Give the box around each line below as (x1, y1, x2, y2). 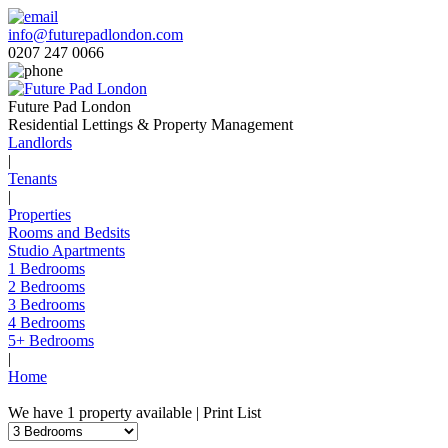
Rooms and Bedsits (8, 224, 130, 241)
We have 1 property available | (8, 404, 203, 421)
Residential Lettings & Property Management (8, 116, 293, 133)
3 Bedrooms (8, 296, 85, 313)
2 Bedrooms (8, 278, 85, 295)
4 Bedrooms (8, 314, 85, 331)
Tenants (8, 170, 57, 187)
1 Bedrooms (8, 260, 85, 277)
